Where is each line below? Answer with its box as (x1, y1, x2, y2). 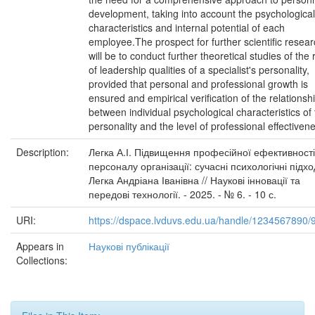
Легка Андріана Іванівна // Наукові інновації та (89, 173, 300, 187)
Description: (16, 145, 72, 159)
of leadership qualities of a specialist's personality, (89, 63, 309, 77)
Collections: (16, 253, 67, 267)
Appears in (16, 239, 64, 253)
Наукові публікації (89, 239, 169, 253)
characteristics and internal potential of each (89, 20, 285, 34)
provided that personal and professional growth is (89, 77, 308, 91)
